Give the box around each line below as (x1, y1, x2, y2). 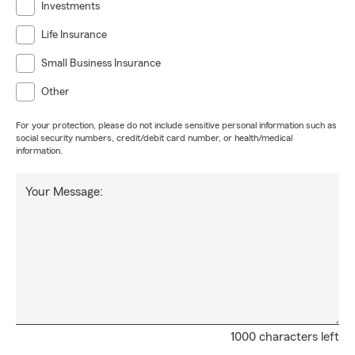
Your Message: (25, 185, 103, 198)
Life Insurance (41, 29, 107, 40)
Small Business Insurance (41, 58, 161, 69)
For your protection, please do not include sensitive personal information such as (16, 120, 337, 130)
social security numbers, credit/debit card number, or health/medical (16, 133, 292, 143)
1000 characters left (231, 330, 339, 343)
